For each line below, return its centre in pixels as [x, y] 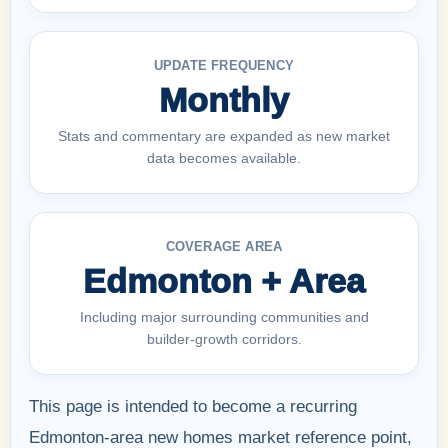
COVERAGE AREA [224, 246]
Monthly [224, 99]
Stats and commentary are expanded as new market [224, 135]
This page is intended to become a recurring [193, 406]
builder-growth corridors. [224, 338]
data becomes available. [224, 157]
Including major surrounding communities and [224, 316]
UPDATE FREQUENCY [224, 65]
